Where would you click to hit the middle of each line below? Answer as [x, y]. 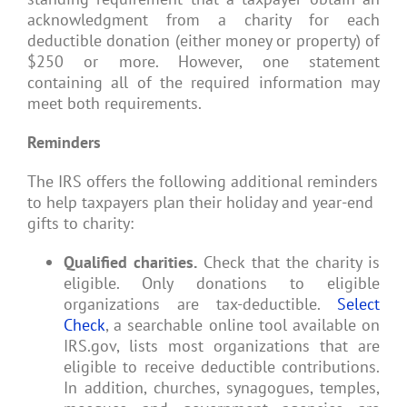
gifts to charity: [80, 223]
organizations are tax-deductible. [200, 304]
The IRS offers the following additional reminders [203, 182]
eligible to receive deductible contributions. [222, 367]
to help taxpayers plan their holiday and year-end [200, 203]
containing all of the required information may [203, 83]
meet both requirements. [114, 104]
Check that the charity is [289, 263]
